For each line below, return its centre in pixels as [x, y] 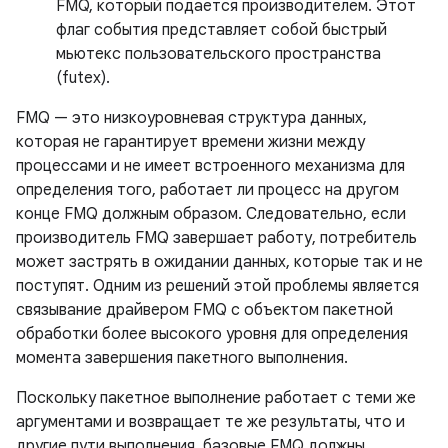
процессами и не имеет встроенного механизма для [210, 166]
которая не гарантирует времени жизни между [190, 142]
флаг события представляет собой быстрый [221, 30]
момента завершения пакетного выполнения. [182, 358]
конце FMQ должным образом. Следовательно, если [211, 214]
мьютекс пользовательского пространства [218, 54]
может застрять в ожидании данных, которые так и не [219, 262]
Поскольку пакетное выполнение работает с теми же [216, 398]
